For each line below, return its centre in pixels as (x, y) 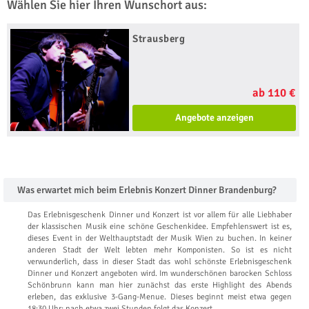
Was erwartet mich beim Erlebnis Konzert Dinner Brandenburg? (147, 190)
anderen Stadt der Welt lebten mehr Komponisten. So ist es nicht (160, 250)
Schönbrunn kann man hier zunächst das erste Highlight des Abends (160, 285)
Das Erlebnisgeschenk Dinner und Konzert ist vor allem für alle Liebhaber (160, 215)
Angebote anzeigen (214, 117)
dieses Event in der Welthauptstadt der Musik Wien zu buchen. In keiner (160, 238)
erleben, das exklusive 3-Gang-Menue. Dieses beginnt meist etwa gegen (160, 297)
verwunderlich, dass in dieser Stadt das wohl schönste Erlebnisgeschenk (160, 261)
